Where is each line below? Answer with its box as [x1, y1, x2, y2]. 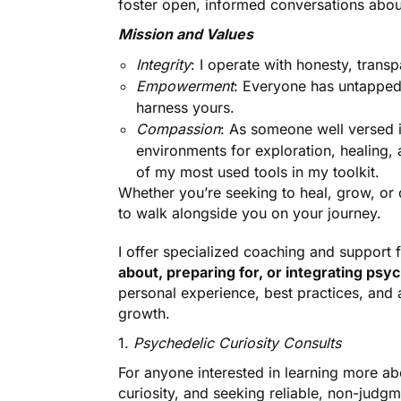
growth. [118, 304, 170, 323]
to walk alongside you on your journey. [118, 204, 381, 223]
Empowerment [136, 77, 235, 96]
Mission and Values [118, 25, 254, 44]
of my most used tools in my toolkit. [136, 163, 380, 182]
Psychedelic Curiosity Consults [133, 334, 342, 353]
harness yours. [136, 98, 235, 117]
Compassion [136, 120, 221, 139]
